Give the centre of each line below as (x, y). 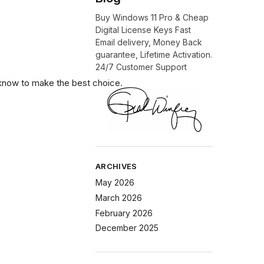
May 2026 (115, 183)
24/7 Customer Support (141, 67)
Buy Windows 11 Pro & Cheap (152, 17)
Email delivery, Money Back (149, 42)
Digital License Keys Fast (143, 29)
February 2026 (124, 213)
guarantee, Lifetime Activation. (154, 54)
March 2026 (119, 197)
